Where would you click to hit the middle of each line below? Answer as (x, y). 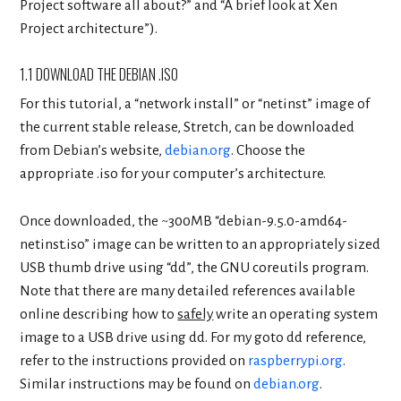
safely (196, 314)
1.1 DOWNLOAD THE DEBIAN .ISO (99, 75)
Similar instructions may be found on (137, 384)
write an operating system (296, 314)
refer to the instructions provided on (134, 360)
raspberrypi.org (296, 360)
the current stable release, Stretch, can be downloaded (188, 128)
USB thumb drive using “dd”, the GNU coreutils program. (195, 267)
